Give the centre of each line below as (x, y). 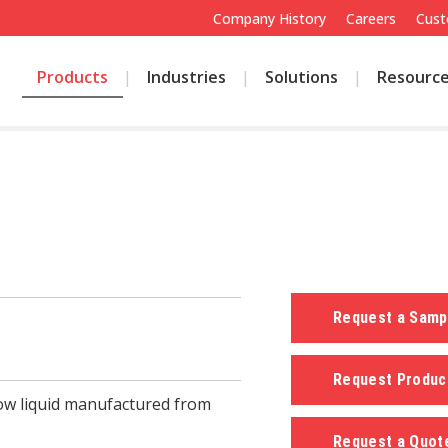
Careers (370, 18)
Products (72, 77)
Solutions (301, 77)
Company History (269, 18)
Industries (186, 77)
